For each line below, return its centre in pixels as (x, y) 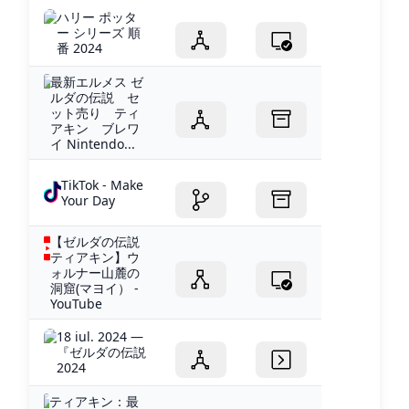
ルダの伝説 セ (94, 97)
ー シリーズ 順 (98, 32)
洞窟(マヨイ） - (95, 288)
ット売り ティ (94, 112)
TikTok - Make (103, 184)
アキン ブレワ (94, 128)
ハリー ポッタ (96, 16)
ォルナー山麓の (95, 272)
